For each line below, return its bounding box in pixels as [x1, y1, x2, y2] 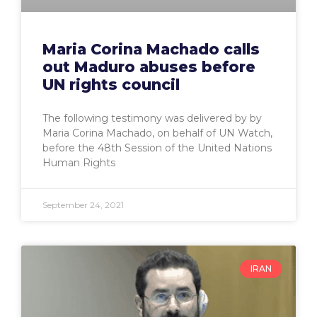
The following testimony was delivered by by [42, 111, 262, 125]
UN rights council [42, 75, 180, 93]
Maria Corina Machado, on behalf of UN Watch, [42, 126, 272, 139]
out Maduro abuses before [42, 57, 255, 76]
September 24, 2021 [42, 199, 124, 210]
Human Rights [42, 156, 115, 169]
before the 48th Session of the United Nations [42, 141, 272, 154]
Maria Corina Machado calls [42, 40, 260, 58]
